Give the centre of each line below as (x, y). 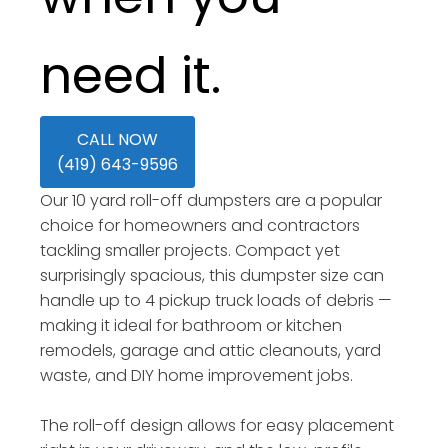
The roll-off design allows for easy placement (217, 425)
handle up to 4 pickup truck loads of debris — (216, 300)
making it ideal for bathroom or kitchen (191, 325)
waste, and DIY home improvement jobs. (196, 375)
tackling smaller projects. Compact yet (190, 250)
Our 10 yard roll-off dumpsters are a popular (211, 200)
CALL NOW (117, 139)
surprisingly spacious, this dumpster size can (212, 275)
